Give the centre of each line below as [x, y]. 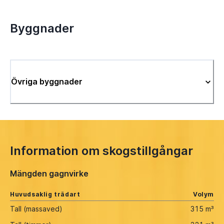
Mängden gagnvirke [49, 173]
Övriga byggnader [47, 82]
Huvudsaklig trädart [45, 194]
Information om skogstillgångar [101, 151]
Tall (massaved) [36, 208]
